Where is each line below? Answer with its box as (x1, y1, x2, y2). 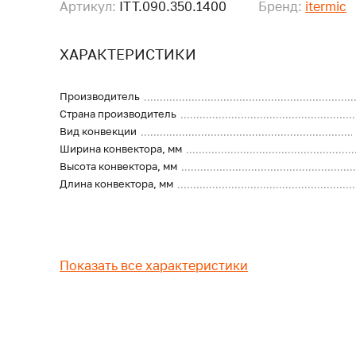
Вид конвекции (60, 125, 137, 137)
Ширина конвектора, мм (60, 142, 183, 155)
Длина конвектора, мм (60, 177, 174, 190)
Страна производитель (60, 107, 177, 120)
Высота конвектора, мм (60, 160, 178, 172)
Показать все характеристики (60, 257, 249, 273)
